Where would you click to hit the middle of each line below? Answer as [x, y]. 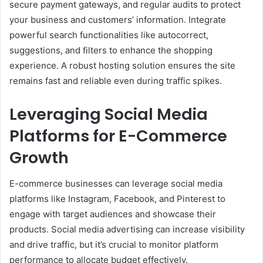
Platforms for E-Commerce [118, 136]
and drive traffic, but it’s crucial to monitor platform [114, 245]
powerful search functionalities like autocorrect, [109, 35]
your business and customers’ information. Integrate [118, 19]
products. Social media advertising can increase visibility [127, 230]
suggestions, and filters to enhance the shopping [111, 50]
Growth [39, 157]
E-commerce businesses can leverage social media [116, 184]
